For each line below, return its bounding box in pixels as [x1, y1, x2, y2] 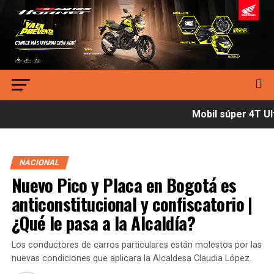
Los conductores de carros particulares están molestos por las [11, 240, 262, 251]
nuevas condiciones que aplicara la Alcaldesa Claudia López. [11, 253, 251, 264]
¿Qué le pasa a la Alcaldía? [11, 210, 196, 236]
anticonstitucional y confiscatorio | [11, 191, 253, 217]
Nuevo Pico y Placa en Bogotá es [11, 172, 237, 198]
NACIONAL [18, 158, 61, 168]
